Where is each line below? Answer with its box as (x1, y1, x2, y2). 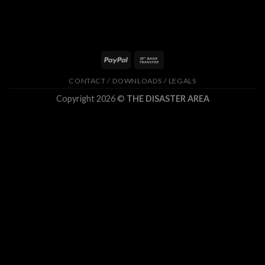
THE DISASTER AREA (126, 93, 209, 104)
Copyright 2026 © (56, 93, 127, 104)
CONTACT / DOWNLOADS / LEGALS (69, 76, 196, 85)
